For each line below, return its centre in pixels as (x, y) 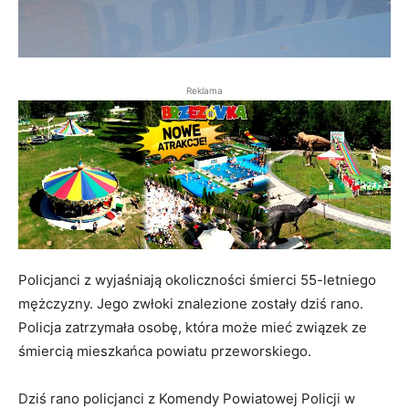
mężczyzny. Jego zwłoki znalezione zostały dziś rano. (191, 304)
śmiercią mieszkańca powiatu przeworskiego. (165, 351)
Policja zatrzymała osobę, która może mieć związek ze (193, 328)
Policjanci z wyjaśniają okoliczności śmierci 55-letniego (197, 280)
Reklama (204, 91)
